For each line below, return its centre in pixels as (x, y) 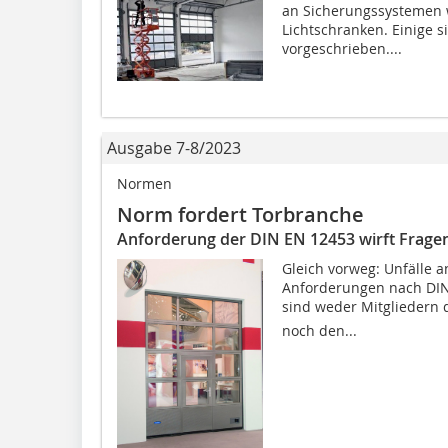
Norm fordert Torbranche (240, 214)
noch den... (319, 330)
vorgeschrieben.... (341, 48)
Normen (144, 183)
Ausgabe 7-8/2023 (174, 147)
